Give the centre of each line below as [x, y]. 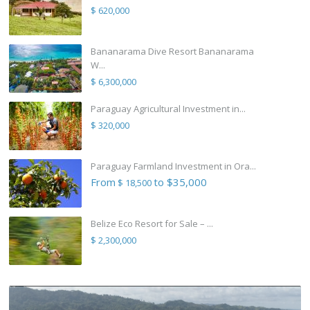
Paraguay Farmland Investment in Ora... [173, 166]
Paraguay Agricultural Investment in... [168, 109]
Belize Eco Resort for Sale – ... [152, 224]
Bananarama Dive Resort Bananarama [172, 52]
